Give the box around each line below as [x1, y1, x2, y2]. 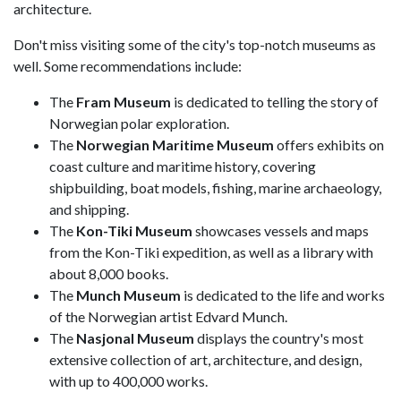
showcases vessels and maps [195, 222, 369, 240]
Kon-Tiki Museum [76, 222, 195, 240]
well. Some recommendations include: [13, 57, 242, 75]
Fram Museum [76, 93, 171, 111]
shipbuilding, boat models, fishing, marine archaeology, [49, 179, 381, 197]
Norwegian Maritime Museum [76, 136, 274, 154]
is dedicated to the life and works [181, 286, 385, 304]
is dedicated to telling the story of [171, 93, 379, 111]
